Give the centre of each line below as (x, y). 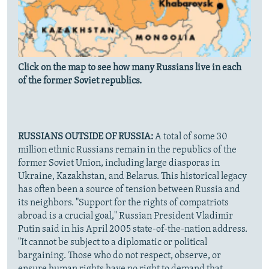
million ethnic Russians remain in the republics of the (127, 150)
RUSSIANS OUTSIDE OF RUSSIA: (86, 137)
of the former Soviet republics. (80, 81)
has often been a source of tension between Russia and (129, 190)
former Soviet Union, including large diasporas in (119, 164)
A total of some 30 (190, 137)
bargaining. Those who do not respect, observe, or (119, 256)
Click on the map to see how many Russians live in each (130, 68)
